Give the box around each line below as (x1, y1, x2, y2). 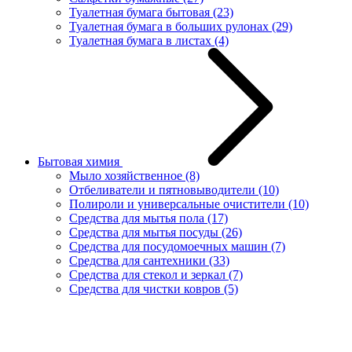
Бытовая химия (38, 154, 123, 168)
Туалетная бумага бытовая (69, 5, 213, 19)
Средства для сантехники (69, 253, 209, 267)
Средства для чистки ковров (69, 281, 224, 295)
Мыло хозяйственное (69, 168, 185, 182)
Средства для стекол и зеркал (69, 267, 229, 281)
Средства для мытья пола (69, 211, 207, 225)
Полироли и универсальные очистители (69, 196, 288, 211)
